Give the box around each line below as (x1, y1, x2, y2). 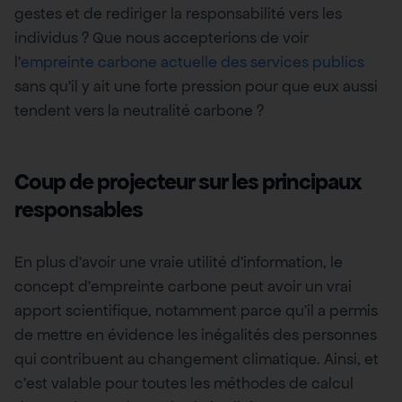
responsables (14, 195, 143, 223)
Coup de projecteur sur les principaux (14, 167, 362, 196)
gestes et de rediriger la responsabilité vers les (14, 3, 342, 23)
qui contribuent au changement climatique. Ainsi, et (14, 348, 379, 369)
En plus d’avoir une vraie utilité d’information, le (14, 251, 343, 272)
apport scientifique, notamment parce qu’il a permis (14, 300, 378, 320)
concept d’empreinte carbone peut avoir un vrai (14, 275, 352, 296)
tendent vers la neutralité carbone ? (14, 100, 264, 120)
